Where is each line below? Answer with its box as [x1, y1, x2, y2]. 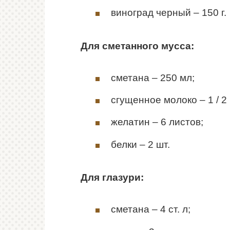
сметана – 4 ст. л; [111, 204, 190, 215]
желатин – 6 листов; [111, 117, 203, 128]
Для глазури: [81, 171, 144, 183]
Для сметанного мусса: [81, 40, 194, 51]
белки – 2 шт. [111, 139, 170, 150]
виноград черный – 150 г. [111, 7, 226, 18]
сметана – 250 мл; [111, 72, 195, 83]
